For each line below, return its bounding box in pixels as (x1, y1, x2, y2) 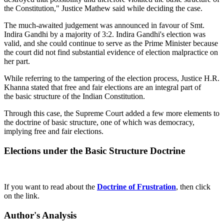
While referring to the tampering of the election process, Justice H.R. (4, 73, 219, 82)
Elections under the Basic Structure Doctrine (4, 145, 185, 156)
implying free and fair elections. (4, 126, 103, 135)
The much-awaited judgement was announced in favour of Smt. (4, 20, 204, 29)
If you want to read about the (4, 182, 97, 191)
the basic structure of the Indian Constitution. (4, 91, 147, 100)
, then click (176, 182, 210, 191)
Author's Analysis (4, 209, 76, 220)
